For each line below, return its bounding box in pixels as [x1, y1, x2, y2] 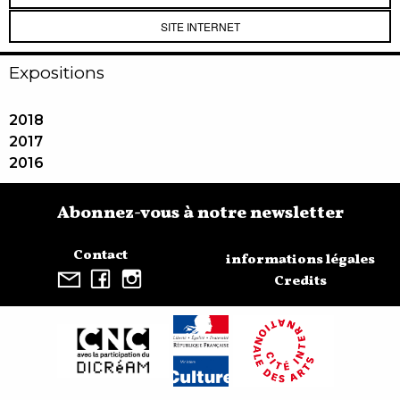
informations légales [225, 249, 375, 270]
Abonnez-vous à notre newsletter [56, 201, 344, 225]
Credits [273, 271, 327, 291]
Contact [72, 245, 128, 265]
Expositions [9, 62, 104, 83]
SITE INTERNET [160, 18, 240, 34]
